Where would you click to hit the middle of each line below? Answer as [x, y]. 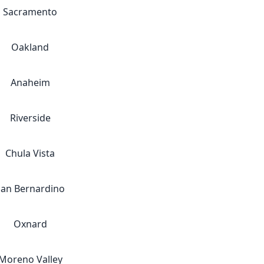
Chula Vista [30, 153]
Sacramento [30, 12]
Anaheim [30, 82]
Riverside [30, 118]
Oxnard [30, 224]
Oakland [30, 47]
